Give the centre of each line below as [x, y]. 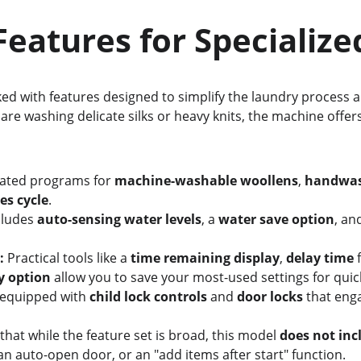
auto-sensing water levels [119, 219]
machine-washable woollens [206, 180]
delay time [320, 258]
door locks [270, 297]
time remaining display [205, 258]
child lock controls [148, 297]
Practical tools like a [67, 258]
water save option [276, 219]
